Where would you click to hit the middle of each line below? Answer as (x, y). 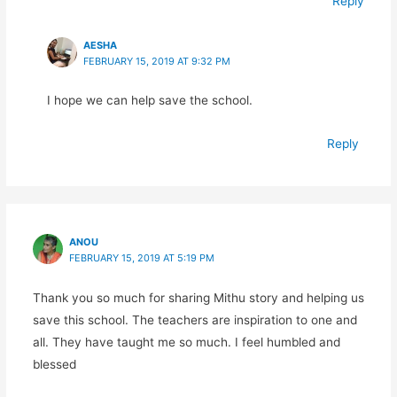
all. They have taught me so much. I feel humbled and (186, 342)
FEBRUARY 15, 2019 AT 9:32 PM (156, 61)
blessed (54, 364)
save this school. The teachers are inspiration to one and (195, 319)
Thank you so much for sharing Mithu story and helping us (198, 297)
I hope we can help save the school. (149, 101)
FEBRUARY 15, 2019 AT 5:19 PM (141, 258)
